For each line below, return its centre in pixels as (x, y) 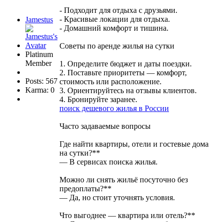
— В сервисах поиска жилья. (109, 162)
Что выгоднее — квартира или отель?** (127, 215)
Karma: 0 (40, 90)
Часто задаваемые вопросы (105, 126)
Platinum (39, 54)
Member (38, 63)
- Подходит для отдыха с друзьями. (118, 10)
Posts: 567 (41, 81)
